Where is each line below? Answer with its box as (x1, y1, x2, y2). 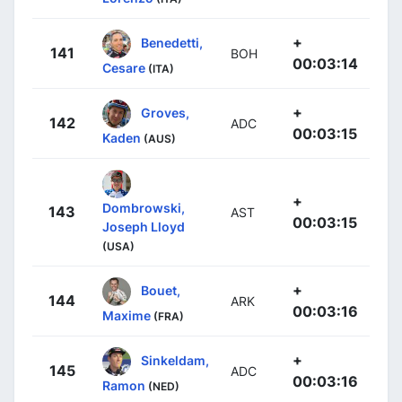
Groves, (141, 104, 189, 120)
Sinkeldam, (141, 352, 209, 368)
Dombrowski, (102, 200, 185, 216)
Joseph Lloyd (102, 219, 185, 235)
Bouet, (141, 282, 180, 298)
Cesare (102, 60, 145, 76)
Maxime (102, 308, 151, 324)
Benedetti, (141, 34, 203, 50)
